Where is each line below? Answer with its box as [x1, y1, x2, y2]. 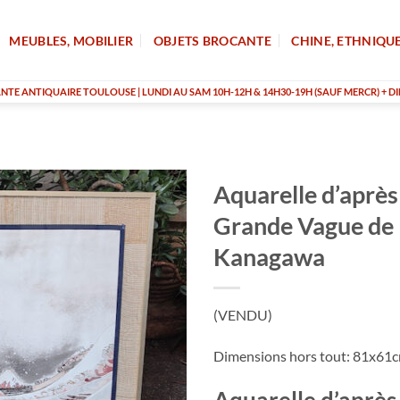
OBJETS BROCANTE [153, 32, 272, 48]
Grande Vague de [213, 211, 394, 240]
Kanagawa [213, 242, 325, 271]
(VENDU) [213, 306, 272, 323]
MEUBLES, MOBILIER [9, 32, 134, 48]
